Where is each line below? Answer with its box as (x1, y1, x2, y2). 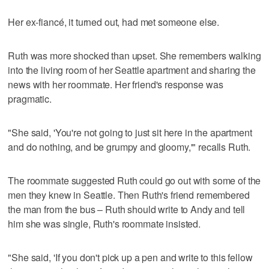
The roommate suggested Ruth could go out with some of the (8, 173, 261, 187)
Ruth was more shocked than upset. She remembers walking (8, 48, 261, 62)
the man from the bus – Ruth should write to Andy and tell (8, 202, 246, 216)
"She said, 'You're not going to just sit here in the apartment (8, 125, 252, 139)
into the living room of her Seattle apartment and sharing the (8, 62, 256, 77)
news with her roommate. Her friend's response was (8, 77, 223, 91)
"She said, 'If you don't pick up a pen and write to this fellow (8, 250, 253, 264)
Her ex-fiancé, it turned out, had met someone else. (8, 14, 220, 29)
